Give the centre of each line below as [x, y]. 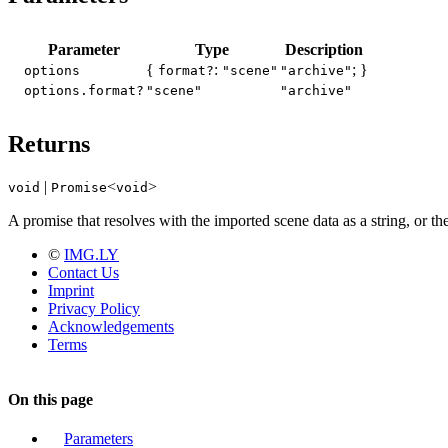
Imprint [71, 290]
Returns [49, 143]
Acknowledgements [111, 326]
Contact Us [83, 272]
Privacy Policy [94, 308]
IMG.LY [91, 254]
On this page [50, 400]
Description [324, 49]
